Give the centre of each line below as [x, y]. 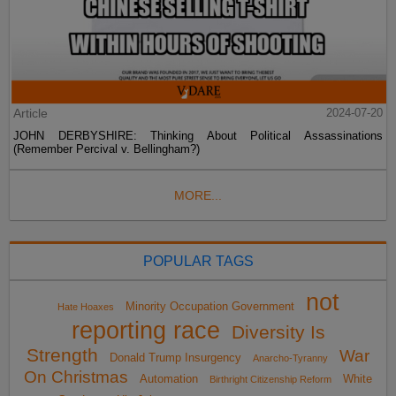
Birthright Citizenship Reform [270, 380]
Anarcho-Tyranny [290, 358]
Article [31, 114]
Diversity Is [278, 333]
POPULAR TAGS [198, 262]
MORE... [198, 196]
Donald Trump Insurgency [175, 358]
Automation [169, 379]
